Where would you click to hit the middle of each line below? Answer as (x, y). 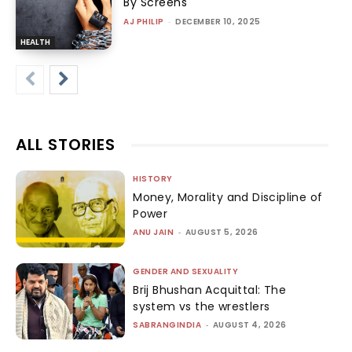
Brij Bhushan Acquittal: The (210, 290)
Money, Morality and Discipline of (228, 198)
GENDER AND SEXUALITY (186, 271)
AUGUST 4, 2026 (249, 324)
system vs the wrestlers (202, 306)
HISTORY (153, 179)
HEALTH (35, 42)
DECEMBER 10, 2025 (218, 22)
